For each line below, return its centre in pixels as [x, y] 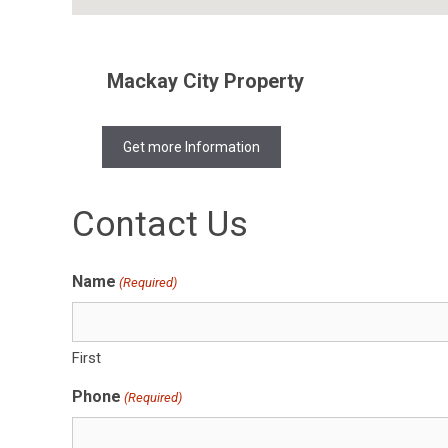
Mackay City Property [205, 81]
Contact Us [160, 224]
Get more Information [191, 147]
